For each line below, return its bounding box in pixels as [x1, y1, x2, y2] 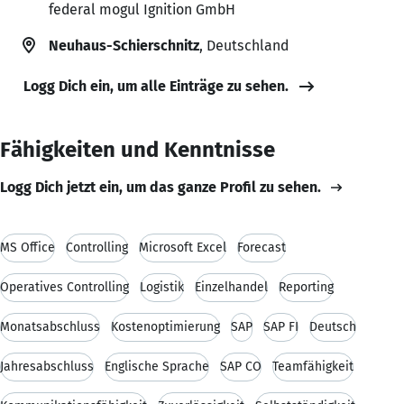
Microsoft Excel [139, 239, 226, 255]
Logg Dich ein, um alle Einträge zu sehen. [23, 77, 289, 95]
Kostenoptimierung [111, 318, 220, 335]
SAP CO [220, 358, 262, 374]
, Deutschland [199, 36, 289, 54]
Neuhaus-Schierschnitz [49, 36, 199, 54]
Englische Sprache [105, 358, 209, 374]
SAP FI [263, 318, 298, 335]
